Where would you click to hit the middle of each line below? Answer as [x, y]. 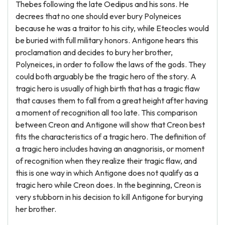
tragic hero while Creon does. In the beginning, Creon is [108, 185]
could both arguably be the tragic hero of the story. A [106, 76]
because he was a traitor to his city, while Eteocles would [112, 28]
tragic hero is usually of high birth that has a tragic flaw [108, 88]
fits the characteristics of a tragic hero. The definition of [111, 137]
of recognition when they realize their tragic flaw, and [106, 161]
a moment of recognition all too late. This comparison [106, 113]
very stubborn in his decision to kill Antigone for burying [109, 197]
